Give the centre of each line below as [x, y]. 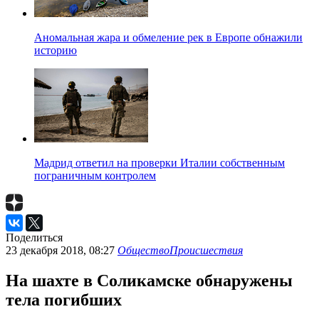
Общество [143, 251]
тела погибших [64, 299]
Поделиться [34, 238]
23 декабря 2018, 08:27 [62, 251]
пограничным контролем [95, 176]
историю [56, 51]
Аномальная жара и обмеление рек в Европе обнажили [168, 38]
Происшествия [206, 251]
